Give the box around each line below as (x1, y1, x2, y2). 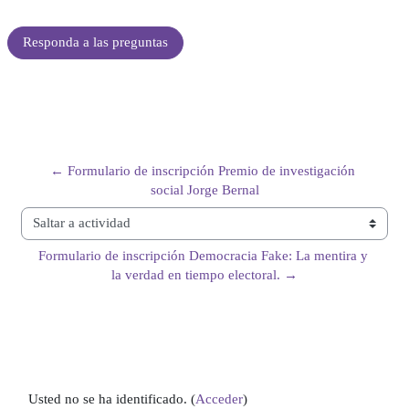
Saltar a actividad (20, 224, 118, 239)
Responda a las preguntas (23, 35, 168, 50)
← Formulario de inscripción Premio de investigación (50, 163, 355, 179)
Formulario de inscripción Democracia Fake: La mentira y (37, 247, 368, 263)
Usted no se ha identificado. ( (28, 392, 195, 407)
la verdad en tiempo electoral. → (111, 267, 298, 282)
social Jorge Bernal (150, 183, 259, 198)
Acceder (195, 392, 243, 407)
